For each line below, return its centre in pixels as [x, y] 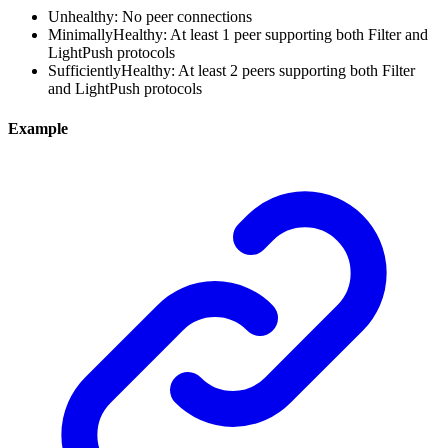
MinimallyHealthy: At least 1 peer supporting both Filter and [238, 35]
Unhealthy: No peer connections [150, 17]
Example [38, 128]
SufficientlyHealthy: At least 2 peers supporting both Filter [231, 71]
